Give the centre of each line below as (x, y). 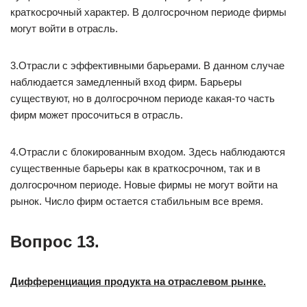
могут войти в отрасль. (64, 28)
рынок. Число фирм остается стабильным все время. (137, 201)
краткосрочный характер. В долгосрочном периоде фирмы (148, 12)
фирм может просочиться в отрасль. (97, 115)
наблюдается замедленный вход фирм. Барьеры (126, 82)
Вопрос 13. (55, 242)
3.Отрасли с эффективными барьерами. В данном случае (147, 65)
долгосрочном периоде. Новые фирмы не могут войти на (144, 185)
